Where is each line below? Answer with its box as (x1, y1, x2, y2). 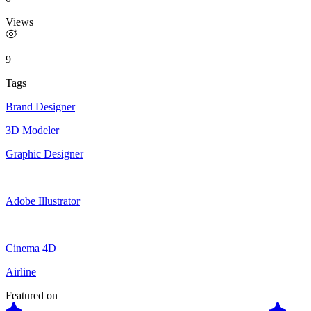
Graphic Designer (6, 147, 83, 160)
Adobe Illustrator (6, 194, 80, 207)
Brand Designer (6, 100, 75, 112)
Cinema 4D (6, 242, 56, 254)
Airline (6, 265, 36, 278)
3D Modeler (6, 124, 59, 136)
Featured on (6, 289, 58, 301)
